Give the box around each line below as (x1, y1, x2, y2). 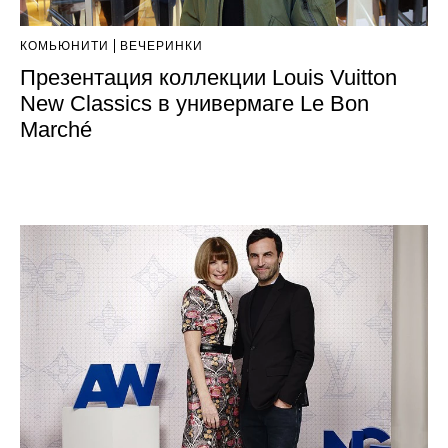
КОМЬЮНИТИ (20, 39, 109, 54)
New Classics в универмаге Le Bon (20, 91, 369, 117)
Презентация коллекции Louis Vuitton (20, 65, 397, 91)
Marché (20, 117, 92, 143)
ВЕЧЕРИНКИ (120, 39, 203, 54)
